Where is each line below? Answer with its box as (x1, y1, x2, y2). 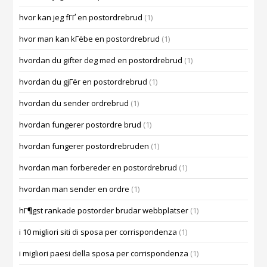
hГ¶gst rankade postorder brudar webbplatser (19, 205, 189, 216)
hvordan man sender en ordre (19, 184, 130, 195)
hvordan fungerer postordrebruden (19, 141, 150, 152)
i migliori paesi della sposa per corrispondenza (19, 248, 189, 259)
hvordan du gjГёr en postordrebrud (19, 76, 148, 88)
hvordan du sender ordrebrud (19, 98, 129, 109)
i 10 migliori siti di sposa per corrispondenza (19, 226, 178, 238)
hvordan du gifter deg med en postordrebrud (19, 55, 183, 66)
